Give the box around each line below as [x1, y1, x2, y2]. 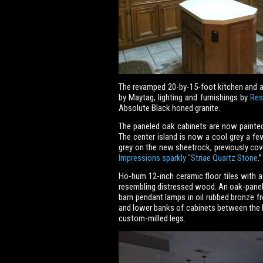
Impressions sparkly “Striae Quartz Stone [119, 153, 258, 163]
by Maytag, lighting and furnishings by [119, 92, 250, 103]
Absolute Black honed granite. [119, 103, 220, 113]
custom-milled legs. [119, 213, 186, 224]
